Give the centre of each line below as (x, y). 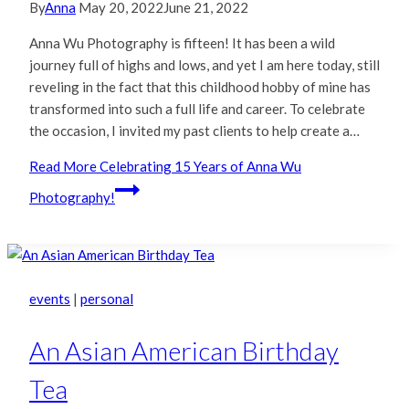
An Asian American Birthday (184, 350)
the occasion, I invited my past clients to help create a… (194, 131)
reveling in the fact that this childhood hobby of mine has (200, 87)
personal (107, 299)
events (50, 299)
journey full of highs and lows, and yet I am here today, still (204, 65)
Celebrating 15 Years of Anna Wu (199, 167)
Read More (63, 167)
